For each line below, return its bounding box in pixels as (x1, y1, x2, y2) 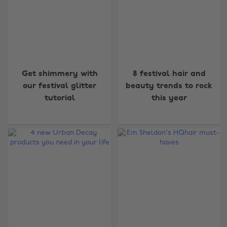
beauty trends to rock (126, 82, 213, 90)
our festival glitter (23, 82, 97, 90)
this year (151, 94, 187, 102)
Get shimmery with (21, 69, 98, 78)
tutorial (44, 94, 75, 102)
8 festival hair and (132, 69, 206, 78)
